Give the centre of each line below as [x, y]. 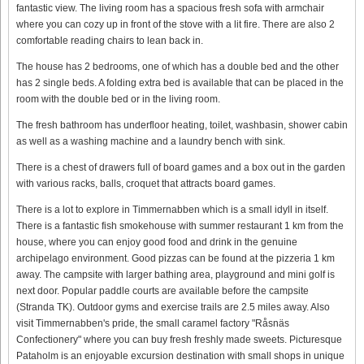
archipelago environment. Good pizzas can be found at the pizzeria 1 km [175, 259]
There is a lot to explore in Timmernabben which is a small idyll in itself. [172, 210]
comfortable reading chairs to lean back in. [110, 41]
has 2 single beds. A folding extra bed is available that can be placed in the [180, 83]
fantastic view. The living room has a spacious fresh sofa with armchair [170, 9]
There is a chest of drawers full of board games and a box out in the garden [181, 168]
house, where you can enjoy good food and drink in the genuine [157, 243]
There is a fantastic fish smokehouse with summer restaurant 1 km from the [180, 226]
